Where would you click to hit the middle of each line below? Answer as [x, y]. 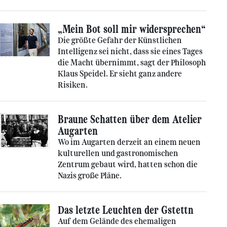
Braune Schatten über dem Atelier [130, 119]
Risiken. [73, 85]
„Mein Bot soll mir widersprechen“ [132, 29]
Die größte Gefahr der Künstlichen [120, 40]
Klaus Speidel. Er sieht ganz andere [120, 74]
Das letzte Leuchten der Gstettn [126, 210]
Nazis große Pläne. [90, 176]
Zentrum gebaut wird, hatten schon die [128, 164]
